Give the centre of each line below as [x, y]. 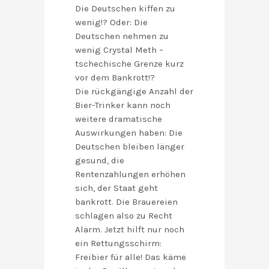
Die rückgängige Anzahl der [134, 92]
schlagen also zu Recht [124, 216]
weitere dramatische [119, 119]
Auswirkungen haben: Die [129, 133]
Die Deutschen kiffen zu [125, 9]
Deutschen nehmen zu [122, 36]
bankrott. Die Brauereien [126, 202]
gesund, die [100, 161]
